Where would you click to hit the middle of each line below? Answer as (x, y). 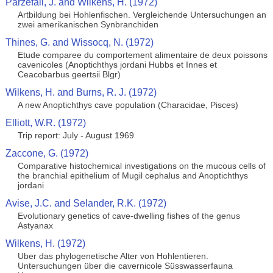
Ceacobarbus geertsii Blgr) (69, 74)
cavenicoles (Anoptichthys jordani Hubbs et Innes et (117, 65)
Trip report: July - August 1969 (76, 135)
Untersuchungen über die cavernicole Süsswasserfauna (125, 266)
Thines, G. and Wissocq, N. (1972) (79, 42)
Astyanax (35, 225)
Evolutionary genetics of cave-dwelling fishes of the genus (129, 216)
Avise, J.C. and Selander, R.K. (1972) (86, 203)
